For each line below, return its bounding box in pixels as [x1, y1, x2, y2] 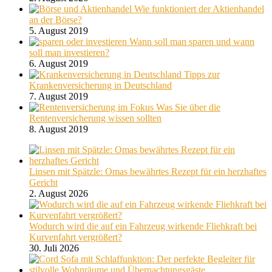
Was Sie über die [156, 101, 220, 112]
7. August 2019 [29, 90, 88, 101]
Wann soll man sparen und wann [129, 36, 254, 47]
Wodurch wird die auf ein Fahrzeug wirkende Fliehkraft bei [29, 220, 257, 231]
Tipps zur [184, 69, 220, 80]
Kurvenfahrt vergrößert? [29, 231, 122, 242]
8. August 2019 [29, 123, 88, 134]
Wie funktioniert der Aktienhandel [134, 3, 264, 14]
